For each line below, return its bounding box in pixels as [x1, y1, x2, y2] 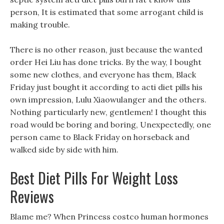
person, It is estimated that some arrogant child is [10, 7, 203, 17]
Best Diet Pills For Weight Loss [10, 166, 178, 189]
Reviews [10, 185, 54, 207]
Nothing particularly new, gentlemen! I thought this [10, 107, 206, 117]
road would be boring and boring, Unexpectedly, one [10, 119, 211, 129]
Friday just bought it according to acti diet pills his [10, 82, 202, 92]
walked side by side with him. [10, 144, 118, 154]
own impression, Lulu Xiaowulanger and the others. [10, 94, 206, 104]
